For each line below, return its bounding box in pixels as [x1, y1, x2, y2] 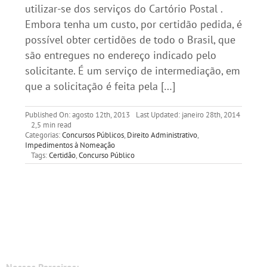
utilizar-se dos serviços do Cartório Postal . [24, 2, 222, 15]
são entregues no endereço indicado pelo [24, 48, 216, 62]
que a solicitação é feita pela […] [24, 79, 175, 93]
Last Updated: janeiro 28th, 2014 [135, 110, 240, 120]
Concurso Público [78, 150, 135, 160]
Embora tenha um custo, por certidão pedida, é [24, 17, 242, 31]
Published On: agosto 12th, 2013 [24, 110, 130, 120]
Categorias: [24, 130, 62, 140]
